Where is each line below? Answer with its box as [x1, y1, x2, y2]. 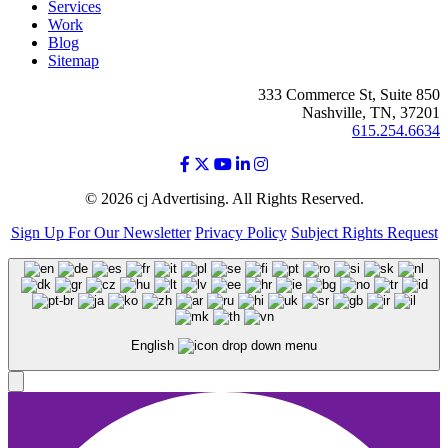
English [131, 338, 178, 354]
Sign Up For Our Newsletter [10, 223, 191, 241]
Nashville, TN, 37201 [302, 103, 440, 121]
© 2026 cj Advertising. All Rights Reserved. [84, 189, 364, 207]
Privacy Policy [194, 223, 287, 241]
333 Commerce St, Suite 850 [258, 85, 440, 103]
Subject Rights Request [290, 223, 438, 241]
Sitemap [48, 51, 99, 69]
